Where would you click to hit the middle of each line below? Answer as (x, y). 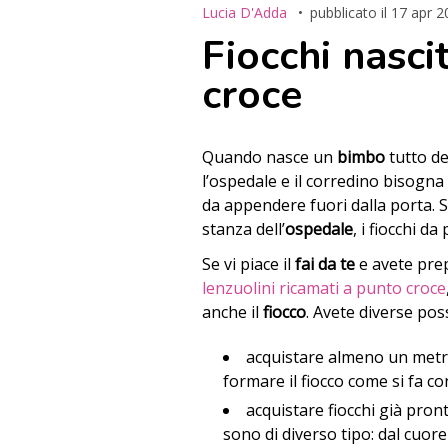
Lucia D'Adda (244, 12)
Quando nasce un (269, 156)
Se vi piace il (246, 263)
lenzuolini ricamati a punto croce (324, 287)
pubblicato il (350, 12)
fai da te (323, 263)
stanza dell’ (243, 228)
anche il (232, 311)
